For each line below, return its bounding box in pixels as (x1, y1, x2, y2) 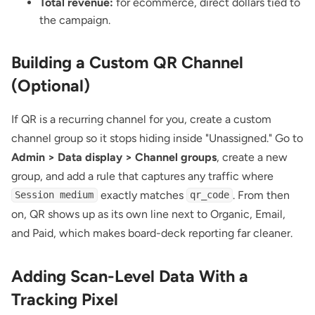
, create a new (217, 150, 288, 164)
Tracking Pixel (11, 289, 118, 309)
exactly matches (97, 188, 186, 202)
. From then (233, 188, 290, 202)
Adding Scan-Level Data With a (11, 266, 248, 286)
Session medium (15, 189, 94, 201)
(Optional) (11, 76, 90, 96)
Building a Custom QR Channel (11, 53, 243, 73)
